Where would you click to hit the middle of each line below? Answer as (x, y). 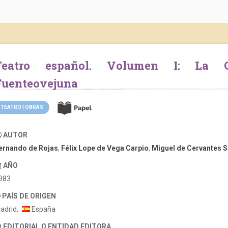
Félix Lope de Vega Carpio (105, 148)
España (43, 209)
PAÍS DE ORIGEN (29, 196)
